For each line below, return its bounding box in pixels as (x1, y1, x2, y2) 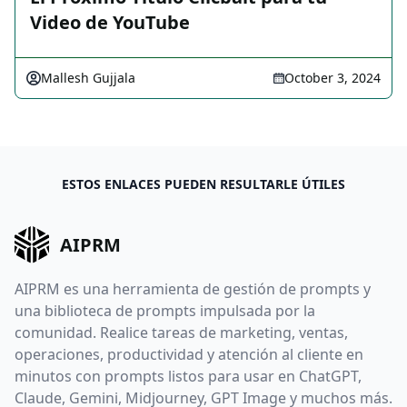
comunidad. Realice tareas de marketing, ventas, (15, 322, 348, 342)
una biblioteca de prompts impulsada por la (15, 300, 315, 321)
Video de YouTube (30, 10, 190, 35)
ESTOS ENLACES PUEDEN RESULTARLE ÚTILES (62, 175, 345, 194)
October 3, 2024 (284, 69, 381, 87)
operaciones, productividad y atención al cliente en (15, 343, 363, 364)
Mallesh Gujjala (41, 69, 135, 87)
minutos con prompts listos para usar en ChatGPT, (15, 365, 362, 386)
